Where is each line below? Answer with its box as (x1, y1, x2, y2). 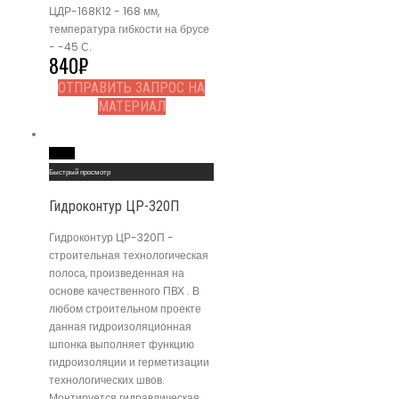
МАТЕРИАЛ (97, 97, 166, 115)
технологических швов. (49, 371, 165, 387)
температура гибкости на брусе (49, 20, 209, 37)
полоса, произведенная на (49, 265, 184, 281)
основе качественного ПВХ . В (49, 282, 199, 298)
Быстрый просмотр (49, 166, 110, 177)
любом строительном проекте (49, 300, 201, 316)
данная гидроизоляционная (49, 318, 191, 334)
